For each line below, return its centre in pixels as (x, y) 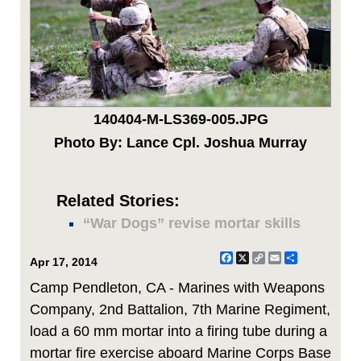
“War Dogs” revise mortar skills (192, 223)
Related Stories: (118, 200)
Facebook (265, 257)
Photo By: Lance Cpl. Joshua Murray (180, 142)
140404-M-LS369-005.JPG (180, 119)
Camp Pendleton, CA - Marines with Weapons (177, 287)
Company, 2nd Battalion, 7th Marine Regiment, (180, 309)
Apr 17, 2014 (64, 261)
